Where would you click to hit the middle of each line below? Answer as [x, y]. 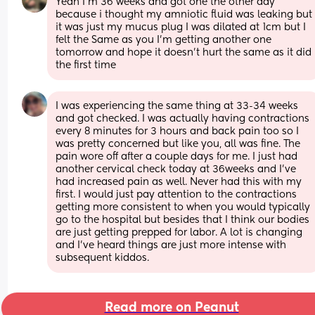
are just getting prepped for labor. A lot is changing [179, 232]
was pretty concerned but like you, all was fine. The [178, 144]
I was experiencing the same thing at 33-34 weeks [177, 106]
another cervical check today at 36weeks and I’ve [176, 169]
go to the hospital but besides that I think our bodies [183, 220]
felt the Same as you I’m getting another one [164, 40]
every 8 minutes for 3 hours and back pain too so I [178, 131]
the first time [86, 65]
